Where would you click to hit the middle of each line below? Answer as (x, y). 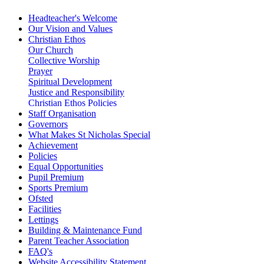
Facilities (45, 209)
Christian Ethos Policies (72, 103)
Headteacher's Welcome (73, 18)
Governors (48, 124)
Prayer (40, 71)
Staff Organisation (62, 113)
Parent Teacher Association (79, 240)
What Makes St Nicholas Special (89, 134)
